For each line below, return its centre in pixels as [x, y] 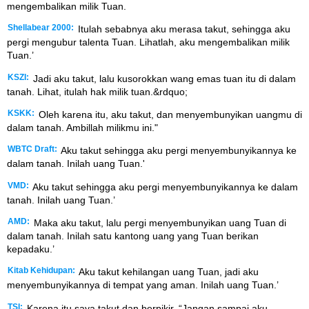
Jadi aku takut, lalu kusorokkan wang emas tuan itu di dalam [163, 78]
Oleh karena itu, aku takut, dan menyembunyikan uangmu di [169, 114]
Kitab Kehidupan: [41, 271]
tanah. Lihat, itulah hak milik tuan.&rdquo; [97, 91]
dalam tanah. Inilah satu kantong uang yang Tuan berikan [133, 236]
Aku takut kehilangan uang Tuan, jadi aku [168, 272]
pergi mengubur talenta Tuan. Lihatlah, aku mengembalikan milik [148, 42]
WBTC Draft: [32, 149]
